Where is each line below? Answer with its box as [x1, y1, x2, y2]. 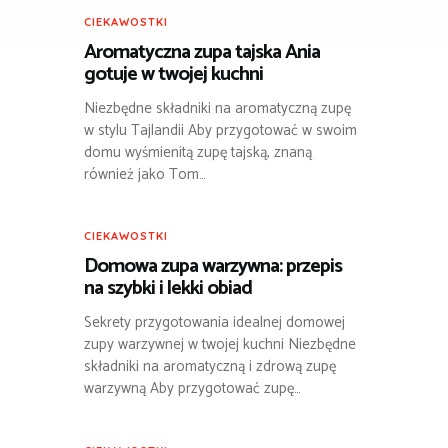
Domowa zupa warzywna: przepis [84, 250, 342, 284]
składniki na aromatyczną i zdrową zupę [84, 354, 336, 380]
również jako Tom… [84, 162, 206, 188]
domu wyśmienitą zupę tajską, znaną [84, 140, 312, 166]
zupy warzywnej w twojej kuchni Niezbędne [84, 332, 356, 358]
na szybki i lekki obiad [84, 272, 252, 306]
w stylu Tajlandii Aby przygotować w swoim [84, 118, 357, 144]
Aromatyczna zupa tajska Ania [84, 36, 320, 70]
